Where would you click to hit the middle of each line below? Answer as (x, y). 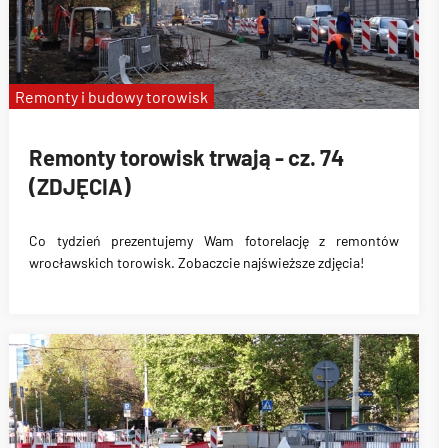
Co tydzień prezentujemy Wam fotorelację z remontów (214, 240)
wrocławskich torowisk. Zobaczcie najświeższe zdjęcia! (196, 262)
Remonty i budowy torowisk (111, 96)
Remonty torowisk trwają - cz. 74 (186, 157)
